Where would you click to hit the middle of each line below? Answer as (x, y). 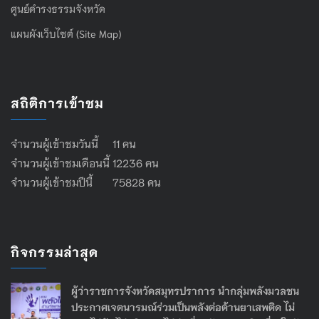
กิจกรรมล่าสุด (54, 251)
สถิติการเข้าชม (57, 103)
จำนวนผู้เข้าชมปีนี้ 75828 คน (86, 182)
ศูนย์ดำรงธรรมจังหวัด (58, 9)
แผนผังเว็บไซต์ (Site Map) (66, 33)
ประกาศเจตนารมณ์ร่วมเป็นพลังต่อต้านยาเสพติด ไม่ (183, 307)
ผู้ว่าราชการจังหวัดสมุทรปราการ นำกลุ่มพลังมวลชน (185, 291)
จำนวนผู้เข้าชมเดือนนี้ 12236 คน (85, 162)
